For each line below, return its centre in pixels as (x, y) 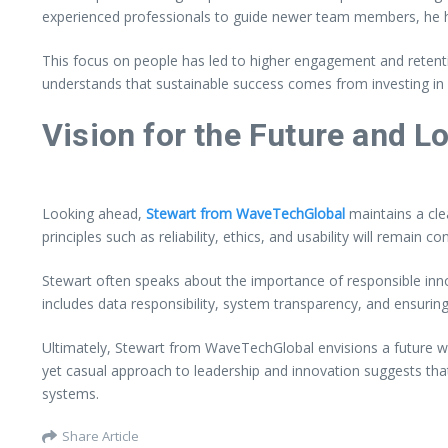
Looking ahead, (94, 213)
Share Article (100, 435)
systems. (70, 393)
